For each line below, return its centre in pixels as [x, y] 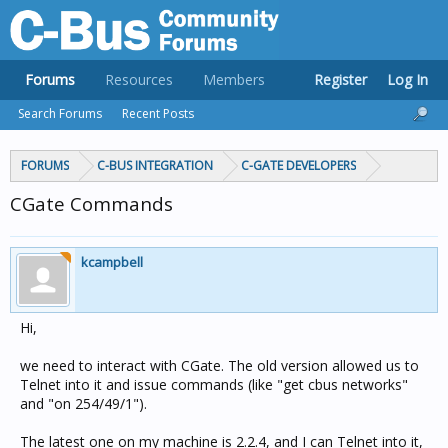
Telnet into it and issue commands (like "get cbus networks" [214, 384]
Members [234, 79]
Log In [407, 79]
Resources [139, 79]
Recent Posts [158, 113]
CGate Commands [91, 203]
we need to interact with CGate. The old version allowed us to [219, 365]
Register [340, 79]
